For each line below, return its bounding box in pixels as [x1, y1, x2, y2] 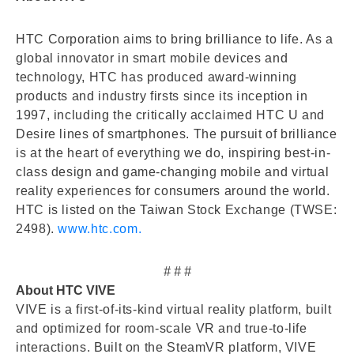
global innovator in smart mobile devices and [16, 51, 288, 65]
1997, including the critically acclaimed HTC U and [16, 107, 326, 122]
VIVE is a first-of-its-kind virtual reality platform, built [16, 302, 332, 316]
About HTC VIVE [16, 283, 115, 297]
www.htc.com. [58, 221, 142, 235]
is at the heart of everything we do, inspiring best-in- [16, 145, 331, 160]
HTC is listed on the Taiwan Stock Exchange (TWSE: [16, 202, 337, 217]
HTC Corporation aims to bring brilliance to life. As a [16, 32, 333, 46]
